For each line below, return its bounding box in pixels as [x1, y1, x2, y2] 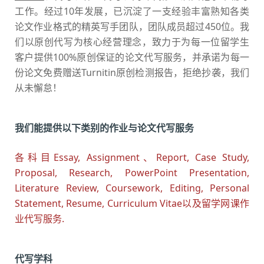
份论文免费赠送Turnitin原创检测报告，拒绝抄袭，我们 [15, 66, 249, 80]
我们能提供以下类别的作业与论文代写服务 [15, 121, 194, 135]
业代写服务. [15, 212, 64, 226]
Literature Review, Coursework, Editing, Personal [15, 181, 249, 195]
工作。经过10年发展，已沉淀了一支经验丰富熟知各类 [15, 5, 249, 18]
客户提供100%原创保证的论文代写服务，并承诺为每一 [15, 51, 249, 64]
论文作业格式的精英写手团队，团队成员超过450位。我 [15, 20, 249, 34]
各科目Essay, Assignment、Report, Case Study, [15, 151, 249, 164]
